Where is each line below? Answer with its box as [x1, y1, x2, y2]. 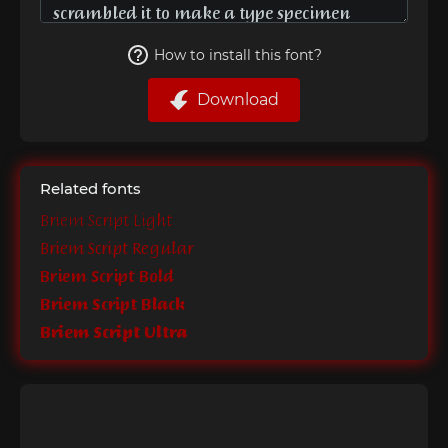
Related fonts [40, 179, 141, 198]
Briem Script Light [40, 214, 172, 230]
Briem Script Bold [40, 270, 174, 286]
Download [197, 90, 279, 109]
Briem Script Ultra [40, 326, 187, 342]
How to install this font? [154, 46, 322, 64]
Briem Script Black [40, 298, 185, 314]
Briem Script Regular [40, 242, 193, 258]
